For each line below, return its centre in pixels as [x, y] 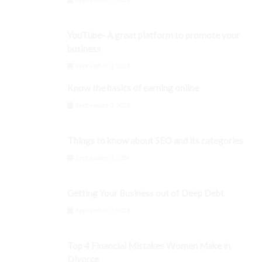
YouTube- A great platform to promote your [154, 35]
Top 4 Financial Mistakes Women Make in [149, 246]
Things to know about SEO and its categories [155, 141]
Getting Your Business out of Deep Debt [146, 193]
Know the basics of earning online [133, 88]
